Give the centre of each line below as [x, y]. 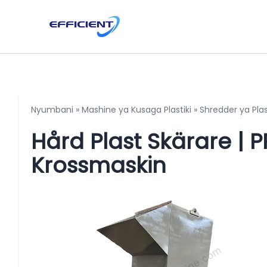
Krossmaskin [99, 165]
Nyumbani [52, 109]
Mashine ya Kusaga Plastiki [136, 109]
